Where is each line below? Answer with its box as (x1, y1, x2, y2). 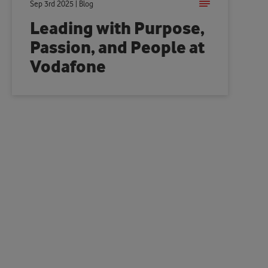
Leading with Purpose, (30, 19, 205, 38)
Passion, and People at (30, 38, 205, 57)
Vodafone (30, 57, 106, 77)
